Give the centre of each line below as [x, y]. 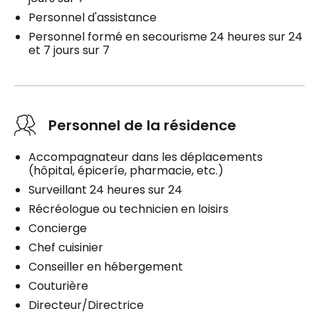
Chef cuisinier [66, 248]
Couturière [58, 286]
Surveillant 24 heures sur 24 [105, 190]
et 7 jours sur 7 [69, 51]
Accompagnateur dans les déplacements [146, 157]
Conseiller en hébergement [106, 267]
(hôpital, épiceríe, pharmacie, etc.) [126, 171]
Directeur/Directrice [86, 305]
